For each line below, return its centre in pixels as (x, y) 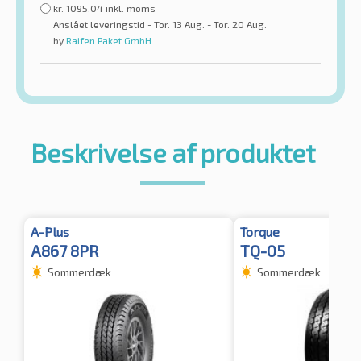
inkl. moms (131, 8)
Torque (260, 232)
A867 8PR (64, 251)
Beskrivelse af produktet (172, 153)
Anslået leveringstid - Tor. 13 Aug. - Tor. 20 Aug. (160, 25)
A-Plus (50, 232)
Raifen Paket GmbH (108, 41)
